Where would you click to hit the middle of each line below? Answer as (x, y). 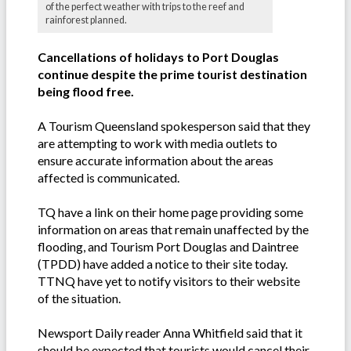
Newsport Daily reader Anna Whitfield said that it (170, 333)
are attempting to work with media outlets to (157, 143)
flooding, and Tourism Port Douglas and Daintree (168, 247)
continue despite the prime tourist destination (172, 74)
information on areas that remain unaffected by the (173, 230)
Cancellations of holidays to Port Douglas (158, 57)
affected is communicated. (109, 178)
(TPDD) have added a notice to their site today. (163, 264)
